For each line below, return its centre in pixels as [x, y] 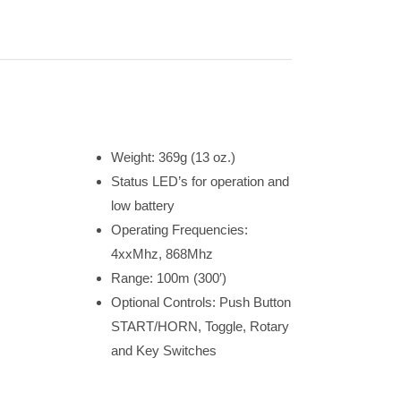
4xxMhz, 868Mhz [162, 254]
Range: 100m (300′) [168, 278]
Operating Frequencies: [179, 230]
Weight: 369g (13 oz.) [173, 157]
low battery [142, 205]
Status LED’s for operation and [200, 181]
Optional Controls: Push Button [200, 302]
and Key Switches [163, 350]
